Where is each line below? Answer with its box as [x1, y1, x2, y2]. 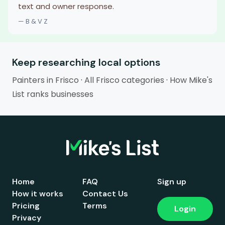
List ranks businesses [12, 88, 93, 100]
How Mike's [170, 74, 212, 86]
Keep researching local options [12, 56, 160, 69]
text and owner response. [18, 1, 114, 12]
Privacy [12, 212, 41, 223]
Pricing [12, 200, 40, 211]
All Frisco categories [84, 74, 164, 86]
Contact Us [82, 188, 128, 199]
